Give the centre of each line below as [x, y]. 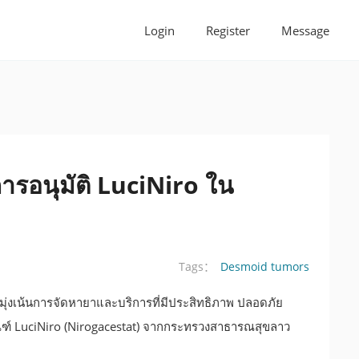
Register [228, 30]
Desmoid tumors [265, 266]
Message [305, 30]
